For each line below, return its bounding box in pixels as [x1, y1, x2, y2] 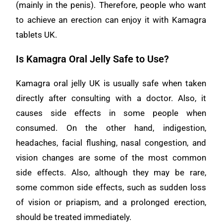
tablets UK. [16, 29, 57, 40]
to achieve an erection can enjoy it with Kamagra [16, 14, 206, 25]
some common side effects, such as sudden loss [16, 182, 206, 192]
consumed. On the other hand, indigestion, [16, 122, 206, 133]
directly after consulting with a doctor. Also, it [16, 93, 206, 103]
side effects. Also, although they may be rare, [16, 167, 206, 177]
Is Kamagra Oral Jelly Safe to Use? [16, 53, 169, 65]
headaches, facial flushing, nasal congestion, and [16, 137, 206, 148]
